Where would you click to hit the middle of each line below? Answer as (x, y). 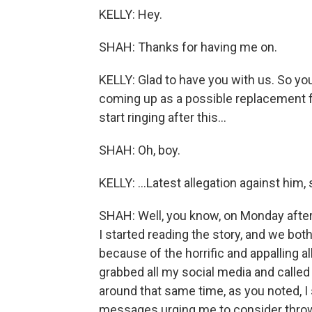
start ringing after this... (163, 118)
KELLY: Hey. (131, 15)
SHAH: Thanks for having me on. (188, 47)
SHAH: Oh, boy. (140, 150)
